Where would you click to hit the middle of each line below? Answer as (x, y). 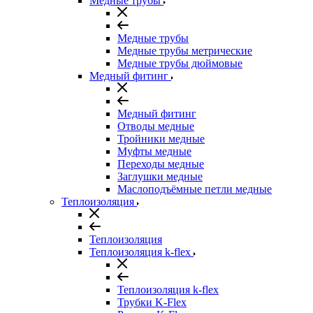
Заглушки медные (160, 176)
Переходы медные (161, 164)
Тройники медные (161, 139)
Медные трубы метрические (185, 51)
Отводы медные (156, 126)
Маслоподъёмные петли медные (195, 189)
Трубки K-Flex (152, 302)
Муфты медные (154, 151)
